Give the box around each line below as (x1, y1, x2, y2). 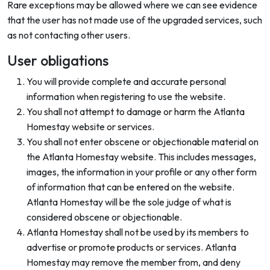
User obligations (7, 52, 108, 69)
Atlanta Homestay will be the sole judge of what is (27, 196, 231, 208)
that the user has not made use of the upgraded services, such (7, 14, 262, 26)
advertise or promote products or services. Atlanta (27, 241, 236, 253)
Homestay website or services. (27, 121, 154, 133)
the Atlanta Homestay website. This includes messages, (27, 151, 256, 163)
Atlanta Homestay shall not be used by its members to (27, 226, 249, 238)
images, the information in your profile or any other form (27, 166, 257, 178)
